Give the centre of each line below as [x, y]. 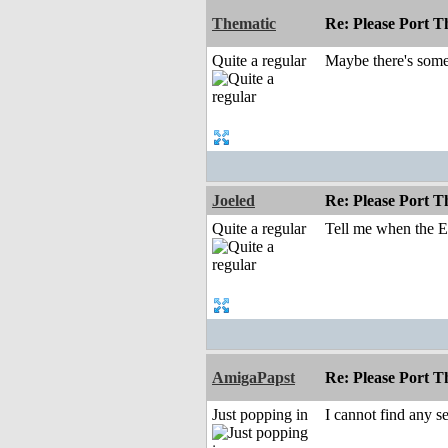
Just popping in [260, 415]
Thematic [244, 24]
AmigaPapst [253, 378]
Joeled [233, 201]
